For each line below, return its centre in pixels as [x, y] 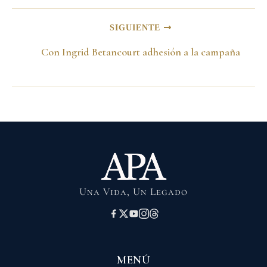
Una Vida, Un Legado [133, 192]
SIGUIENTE [136, 28]
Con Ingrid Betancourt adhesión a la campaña [141, 52]
